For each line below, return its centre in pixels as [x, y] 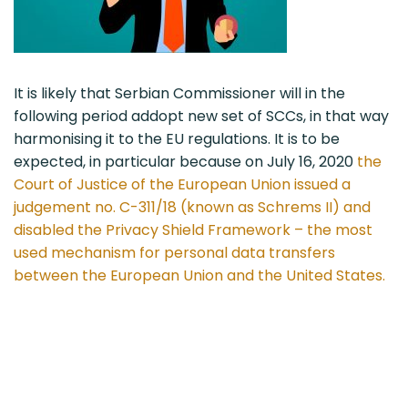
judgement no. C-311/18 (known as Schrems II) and [192, 207]
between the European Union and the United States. [199, 275]
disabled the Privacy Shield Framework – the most [193, 229]
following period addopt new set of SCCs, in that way [201, 116]
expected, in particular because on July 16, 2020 [185, 161]
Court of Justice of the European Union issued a [182, 184]
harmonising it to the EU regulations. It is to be [177, 138]
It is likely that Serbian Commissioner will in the [179, 93]
